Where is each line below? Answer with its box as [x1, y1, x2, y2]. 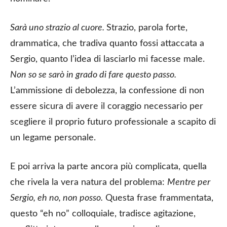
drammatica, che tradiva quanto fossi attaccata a [10, 39, 204, 48]
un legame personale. [10, 133, 96, 142]
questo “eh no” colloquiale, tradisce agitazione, [10, 209, 196, 218]
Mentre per [167, 177, 210, 187]
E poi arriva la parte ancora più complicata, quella [10, 162, 207, 171]
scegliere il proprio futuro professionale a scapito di [10, 117, 216, 127]
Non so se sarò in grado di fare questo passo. [10, 70, 176, 80]
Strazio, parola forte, [106, 23, 187, 32]
